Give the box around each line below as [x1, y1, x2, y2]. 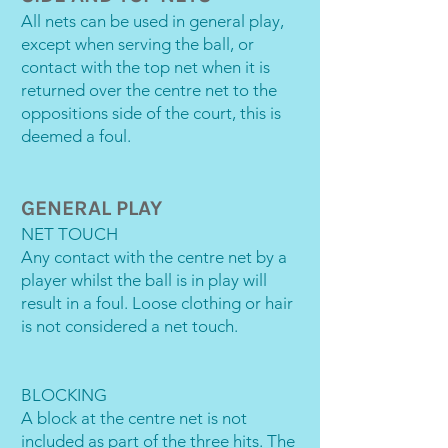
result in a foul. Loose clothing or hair [21, 293, 293, 313]
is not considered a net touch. [21, 316, 238, 336]
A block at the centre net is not [21, 408, 247, 428]
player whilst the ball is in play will [21, 270, 267, 290]
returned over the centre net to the [21, 80, 277, 100]
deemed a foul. [21, 126, 131, 146]
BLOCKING [21, 385, 107, 405]
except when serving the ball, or [21, 34, 254, 54]
